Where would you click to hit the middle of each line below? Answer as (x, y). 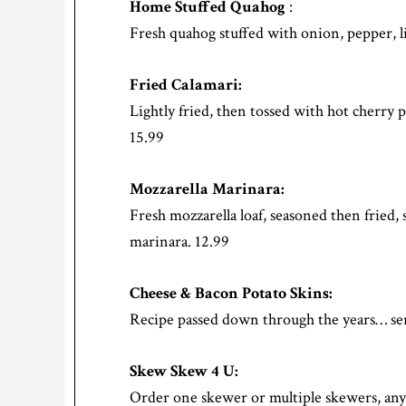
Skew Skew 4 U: (184, 372)
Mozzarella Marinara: (207, 189)
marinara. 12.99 (179, 242)
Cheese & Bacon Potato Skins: (231, 294)
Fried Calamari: (186, 85)
